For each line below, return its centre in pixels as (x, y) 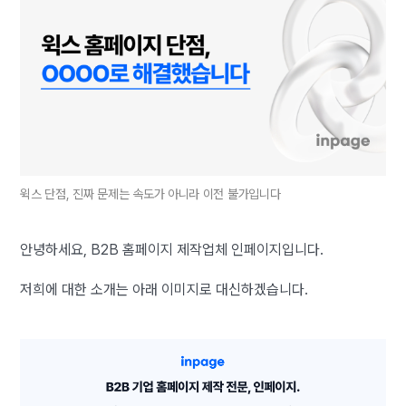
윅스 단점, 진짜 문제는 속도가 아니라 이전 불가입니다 (150, 193)
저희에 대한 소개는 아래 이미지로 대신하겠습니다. (164, 289)
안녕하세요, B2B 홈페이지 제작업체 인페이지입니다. (172, 249)
